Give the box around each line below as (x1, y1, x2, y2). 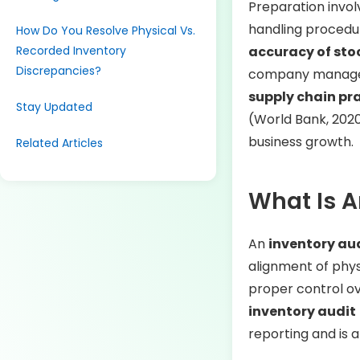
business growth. (247, 133, 354, 151)
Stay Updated (16, 99, 92, 115)
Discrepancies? (16, 63, 101, 79)
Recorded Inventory (16, 43, 126, 59)
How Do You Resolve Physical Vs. (16, 22, 195, 39)
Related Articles (16, 135, 103, 151)
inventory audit (247, 302, 356, 321)
